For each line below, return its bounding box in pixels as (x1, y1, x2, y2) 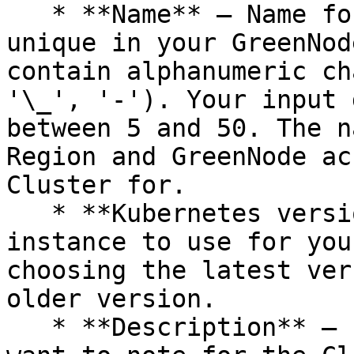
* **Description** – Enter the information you (6, 313, 51, 341)
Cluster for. (6, 171, 186, 199)
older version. (6, 284, 217, 313)
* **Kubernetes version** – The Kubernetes (6, 199, 51, 228)
